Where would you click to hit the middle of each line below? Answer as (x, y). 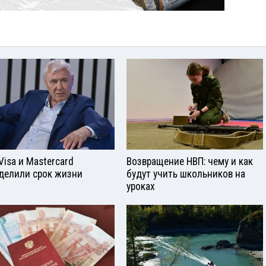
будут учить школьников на (186, 174)
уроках (141, 186)
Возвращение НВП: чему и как (190, 161)
